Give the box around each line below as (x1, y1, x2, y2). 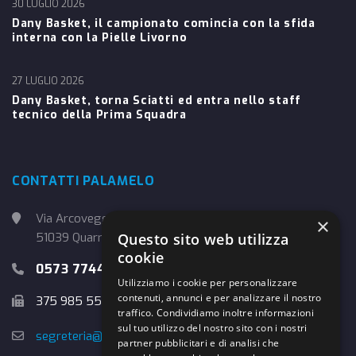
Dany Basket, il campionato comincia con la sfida (12, 16, 315, 31)
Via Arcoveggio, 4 (36, 211, 132, 226)
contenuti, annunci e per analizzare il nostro (118, 291, 322, 304)
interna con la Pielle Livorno (12, 30, 188, 45)
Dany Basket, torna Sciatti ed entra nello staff (12, 93, 301, 108)
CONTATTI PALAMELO (12, 172, 155, 189)
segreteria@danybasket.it (36, 328, 173, 344)
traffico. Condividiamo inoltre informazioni (118, 306, 314, 319)
